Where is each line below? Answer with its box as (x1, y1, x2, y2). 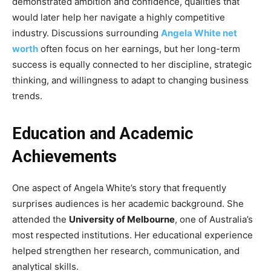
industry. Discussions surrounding (12, 27, 161, 39)
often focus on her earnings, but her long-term (41, 42, 240, 54)
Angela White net (161, 27, 237, 39)
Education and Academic (12, 123, 194, 143)
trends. (12, 90, 42, 102)
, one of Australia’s (175, 213, 253, 225)
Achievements (12, 146, 117, 166)
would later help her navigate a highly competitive (12, 11, 225, 23)
